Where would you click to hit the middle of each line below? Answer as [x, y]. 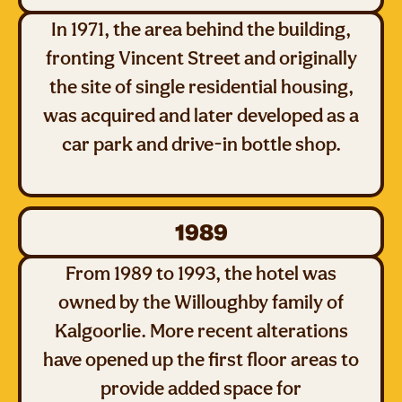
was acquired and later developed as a [201, 115]
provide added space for [201, 388]
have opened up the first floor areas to [201, 359]
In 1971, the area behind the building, [201, 29]
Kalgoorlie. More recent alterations [201, 330]
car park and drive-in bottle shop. [201, 144]
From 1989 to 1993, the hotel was [201, 273]
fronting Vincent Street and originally [201, 57]
